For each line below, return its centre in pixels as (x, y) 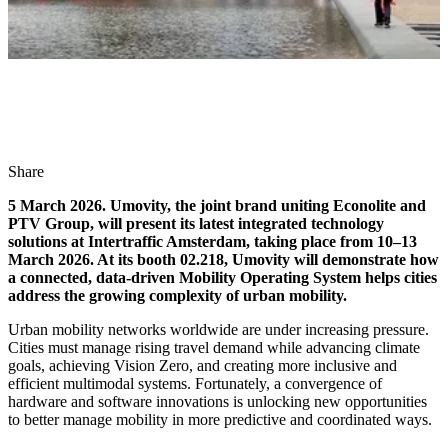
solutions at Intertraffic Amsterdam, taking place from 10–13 (212, 242)
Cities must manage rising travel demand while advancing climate (214, 348)
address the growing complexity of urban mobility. (177, 296)
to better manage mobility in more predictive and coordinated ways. (220, 420)
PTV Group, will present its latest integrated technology (196, 224)
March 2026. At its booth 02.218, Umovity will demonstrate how (223, 260)
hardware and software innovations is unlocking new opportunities (217, 402)
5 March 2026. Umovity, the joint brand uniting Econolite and (217, 206)
